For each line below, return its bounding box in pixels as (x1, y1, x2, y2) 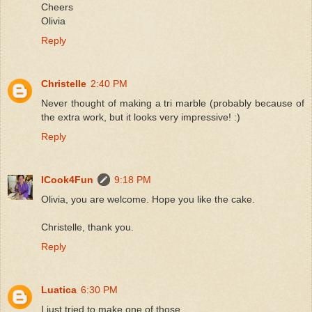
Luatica (41, 284, 77, 296)
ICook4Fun (41, 174, 93, 186)
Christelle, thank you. (41, 221, 134, 233)
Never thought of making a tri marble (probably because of (41, 97, 304, 109)
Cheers (41, 1, 73, 13)
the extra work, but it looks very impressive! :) (41, 111, 240, 123)
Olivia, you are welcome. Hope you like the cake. (41, 194, 255, 205)
